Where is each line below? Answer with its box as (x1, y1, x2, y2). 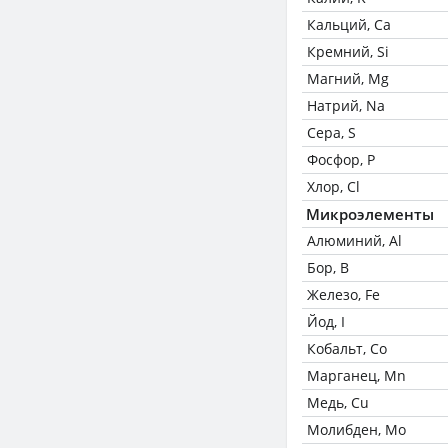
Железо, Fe (307, 285, 380, 304)
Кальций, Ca (307, 15, 391, 34)
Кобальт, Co (307, 339, 387, 358)
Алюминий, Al (307, 231, 402, 250)
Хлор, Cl (307, 177, 360, 196)
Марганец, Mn (307, 366, 406, 385)
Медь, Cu (307, 393, 369, 412)
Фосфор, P (307, 150, 375, 169)
